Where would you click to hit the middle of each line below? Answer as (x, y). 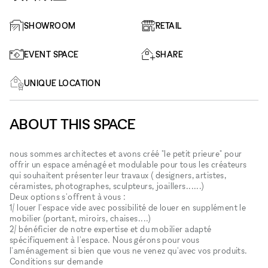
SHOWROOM (50, 25)
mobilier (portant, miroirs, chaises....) (80, 218)
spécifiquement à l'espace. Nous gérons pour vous (105, 239)
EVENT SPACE (51, 54)
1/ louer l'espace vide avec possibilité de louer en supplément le (128, 207)
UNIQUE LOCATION (63, 83)
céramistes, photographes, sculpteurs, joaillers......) (107, 185)
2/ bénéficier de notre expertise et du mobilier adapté (111, 229)
